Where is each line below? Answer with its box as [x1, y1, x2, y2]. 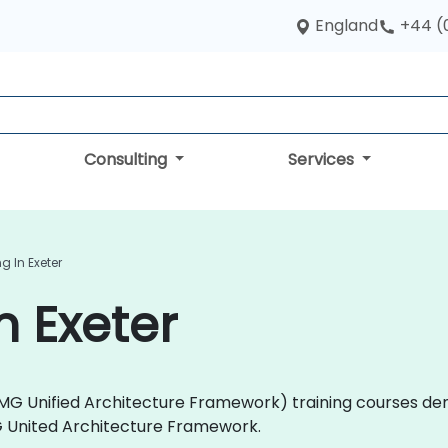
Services [287, 148, 358, 171]
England [315, 14, 378, 37]
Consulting [83, 148, 171, 171]
